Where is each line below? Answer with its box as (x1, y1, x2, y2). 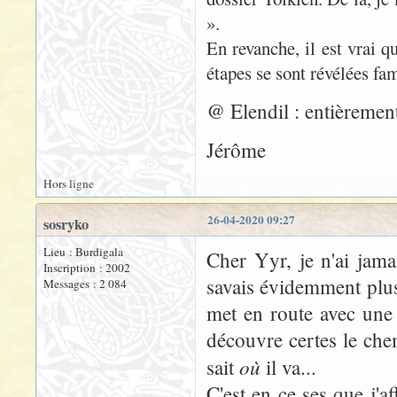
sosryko (43, 214, 89, 235)
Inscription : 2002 (43, 260, 130, 276)
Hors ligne (43, 175, 94, 191)
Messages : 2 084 (43, 276, 127, 292)
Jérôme (206, 136, 266, 163)
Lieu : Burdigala (43, 244, 123, 260)
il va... (261, 354, 316, 380)
